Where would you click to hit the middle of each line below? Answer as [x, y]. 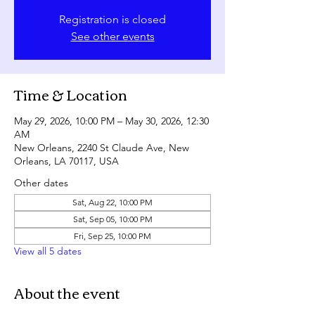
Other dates [41, 183]
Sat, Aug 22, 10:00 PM [112, 202]
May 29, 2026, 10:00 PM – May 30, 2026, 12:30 [111, 121]
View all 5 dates [48, 251]
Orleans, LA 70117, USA [66, 161]
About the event [67, 292]
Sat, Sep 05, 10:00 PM [112, 219]
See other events [112, 36]
